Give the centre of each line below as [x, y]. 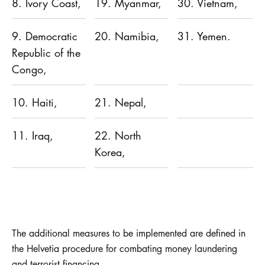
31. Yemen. [204, 36]
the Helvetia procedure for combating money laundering [125, 248]
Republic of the [46, 52]
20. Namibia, [127, 36]
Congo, [29, 69]
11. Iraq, [33, 135]
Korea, [110, 152]
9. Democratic [45, 36]
